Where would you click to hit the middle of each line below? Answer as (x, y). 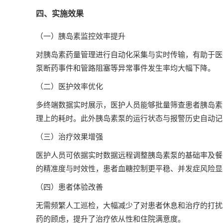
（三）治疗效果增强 (69, 137)
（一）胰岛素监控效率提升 (81, 36)
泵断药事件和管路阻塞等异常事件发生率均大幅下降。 (125, 68)
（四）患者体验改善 (69, 187)
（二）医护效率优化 (69, 87)
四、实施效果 (60, 14)
